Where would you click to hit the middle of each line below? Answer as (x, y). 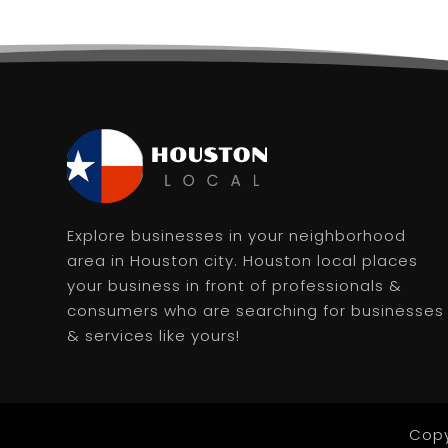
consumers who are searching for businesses (256, 311)
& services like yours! (154, 336)
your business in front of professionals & (235, 286)
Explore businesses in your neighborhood (237, 236)
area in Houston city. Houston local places (243, 261)
